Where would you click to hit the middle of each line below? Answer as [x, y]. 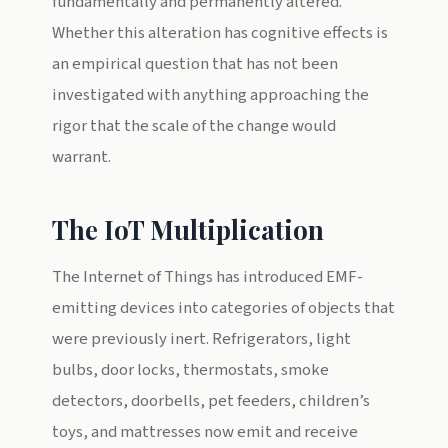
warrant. [81, 157]
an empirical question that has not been [195, 64]
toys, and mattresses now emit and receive [205, 432]
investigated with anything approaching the [210, 95]
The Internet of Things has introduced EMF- [207, 277]
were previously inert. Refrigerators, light [201, 339]
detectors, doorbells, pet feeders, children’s [211, 401]
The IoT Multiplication [188, 229]
